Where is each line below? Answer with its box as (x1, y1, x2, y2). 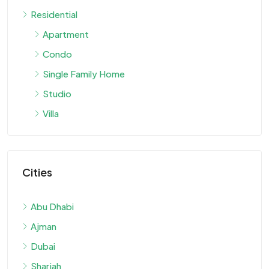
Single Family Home (43, 68, 125, 79)
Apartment (43, 28, 89, 40)
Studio (43, 88, 71, 99)
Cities (22, 165, 52, 179)
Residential (31, 8, 77, 20)
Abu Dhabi (31, 201, 74, 212)
